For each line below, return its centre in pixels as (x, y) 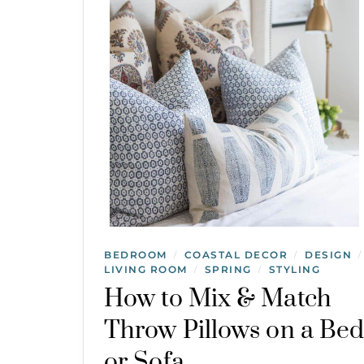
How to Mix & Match (218, 299)
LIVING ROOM (146, 269)
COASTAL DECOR (236, 254)
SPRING (228, 269)
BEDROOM (136, 254)
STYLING (294, 269)
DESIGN (328, 254)
